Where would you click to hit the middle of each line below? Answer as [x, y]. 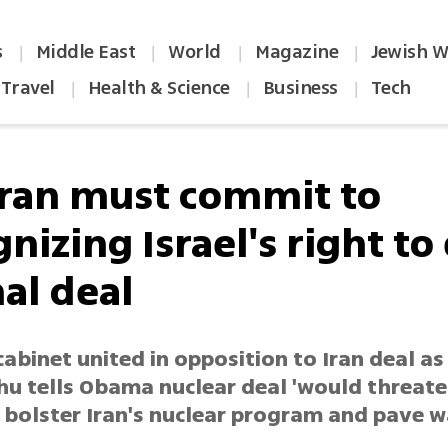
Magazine [297, 52]
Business [300, 88]
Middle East [85, 52]
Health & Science [158, 88]
